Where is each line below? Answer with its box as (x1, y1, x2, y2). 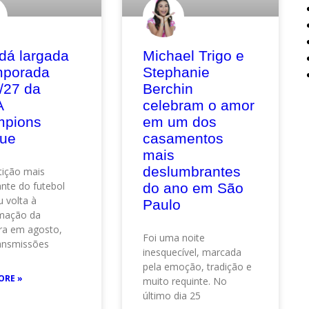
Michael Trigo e (143, 48, 245, 64)
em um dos (143, 114, 217, 130)
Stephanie (143, 64, 210, 81)
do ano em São (143, 180, 244, 197)
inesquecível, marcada (143, 246, 242, 259)
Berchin (143, 81, 194, 97)
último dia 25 (143, 289, 201, 303)
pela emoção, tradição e (143, 260, 252, 274)
